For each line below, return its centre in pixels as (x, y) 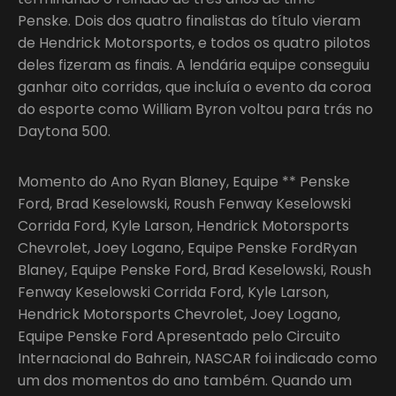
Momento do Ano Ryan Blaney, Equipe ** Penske (184, 181)
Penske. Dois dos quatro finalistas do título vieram (189, 20)
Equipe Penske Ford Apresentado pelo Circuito (179, 336)
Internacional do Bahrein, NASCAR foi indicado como (198, 358)
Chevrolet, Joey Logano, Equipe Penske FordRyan (187, 247)
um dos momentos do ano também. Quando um (185, 380)
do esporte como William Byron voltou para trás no (195, 109)
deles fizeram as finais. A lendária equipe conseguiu (194, 65)
